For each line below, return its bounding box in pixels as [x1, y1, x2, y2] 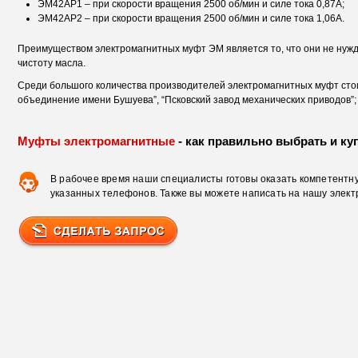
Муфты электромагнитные [18, 134, 175, 148]
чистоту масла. [18, 58, 86, 69]
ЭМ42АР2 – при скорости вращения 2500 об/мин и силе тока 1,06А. [38, 13, 344, 24]
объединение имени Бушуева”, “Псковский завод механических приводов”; [18, 94, 356, 105]
